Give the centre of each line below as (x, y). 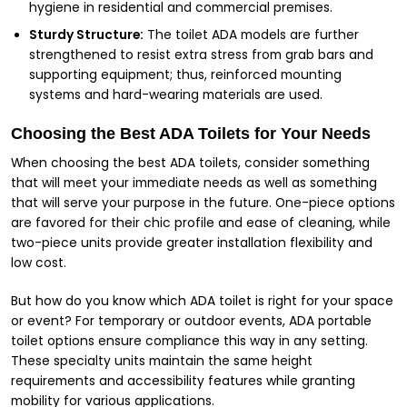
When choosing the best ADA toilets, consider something (190, 163)
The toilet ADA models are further (251, 35)
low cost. (39, 263)
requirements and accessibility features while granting (183, 381)
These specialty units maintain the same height (162, 361)
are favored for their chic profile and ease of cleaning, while (201, 223)
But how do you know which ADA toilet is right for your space (202, 301)
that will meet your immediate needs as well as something (194, 183)
